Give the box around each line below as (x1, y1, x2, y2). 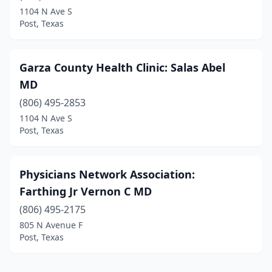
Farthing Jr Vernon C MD (19, 184, 152, 199)
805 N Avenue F (19, 219, 83, 231)
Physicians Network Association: (19, 167, 195, 182)
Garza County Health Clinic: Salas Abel (19, 60, 225, 75)
